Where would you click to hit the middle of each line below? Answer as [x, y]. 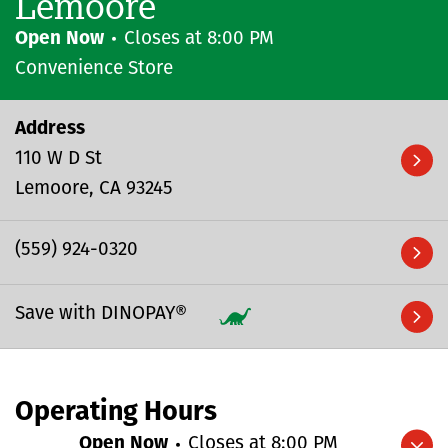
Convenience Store [94, 69]
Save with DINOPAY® [101, 314]
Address [50, 129]
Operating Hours [116, 413]
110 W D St [58, 159]
